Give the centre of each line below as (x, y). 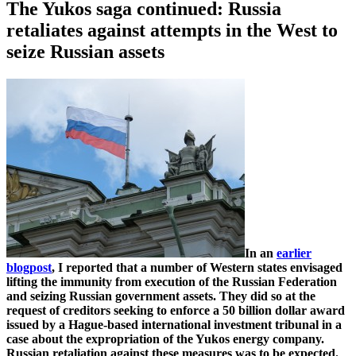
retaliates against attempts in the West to (172, 31)
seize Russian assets (85, 52)
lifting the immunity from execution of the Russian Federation (172, 282)
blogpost (29, 268)
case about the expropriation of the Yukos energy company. (165, 339)
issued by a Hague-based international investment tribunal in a (174, 325)
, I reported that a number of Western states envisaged (197, 268)
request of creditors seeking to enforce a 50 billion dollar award (176, 311)
